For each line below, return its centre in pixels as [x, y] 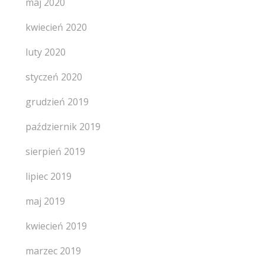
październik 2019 [63, 127]
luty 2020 [45, 52]
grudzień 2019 [57, 102]
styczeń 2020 [54, 77]
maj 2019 [45, 201]
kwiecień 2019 [56, 226]
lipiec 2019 [48, 176]
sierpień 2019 [55, 151]
